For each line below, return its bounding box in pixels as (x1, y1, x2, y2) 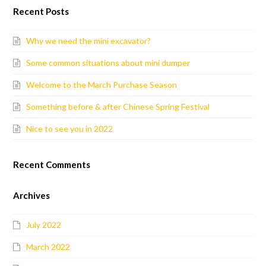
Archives (13, 189, 50, 201)
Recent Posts (13, 5, 69, 17)
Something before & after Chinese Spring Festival (26, 101, 210, 112)
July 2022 (26, 219, 62, 230)
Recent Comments (13, 159, 91, 170)
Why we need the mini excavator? (26, 35, 151, 46)
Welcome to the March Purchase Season (26, 79, 178, 90)
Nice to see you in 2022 (26, 123, 113, 134)
